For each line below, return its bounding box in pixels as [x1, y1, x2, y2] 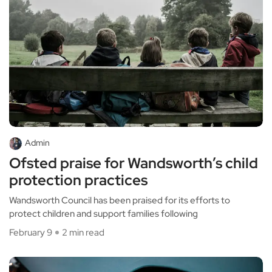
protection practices [9, 170, 148, 189]
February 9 [9, 226, 52, 239]
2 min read [62, 226, 104, 239]
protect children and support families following [9, 207, 198, 220]
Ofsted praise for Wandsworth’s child [9, 153, 258, 172]
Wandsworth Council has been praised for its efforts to [9, 194, 230, 206]
